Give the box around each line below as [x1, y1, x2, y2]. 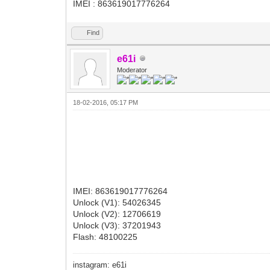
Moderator [117, 66, 148, 74]
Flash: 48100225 [73, 231, 138, 242]
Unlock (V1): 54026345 [73, 197, 162, 207]
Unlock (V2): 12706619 [73, 209, 162, 219]
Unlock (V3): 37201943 [73, 220, 162, 230]
